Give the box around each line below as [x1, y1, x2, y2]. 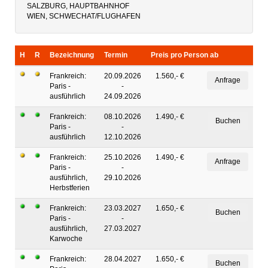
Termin [104, 51, 127, 59]
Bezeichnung [50, 51, 94, 59]
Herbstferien [50, 184, 90, 192]
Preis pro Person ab [151, 51, 218, 59]
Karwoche [50, 234, 83, 243]
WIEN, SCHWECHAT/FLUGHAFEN [27, 12, 141, 20]
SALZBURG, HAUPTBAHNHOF [27, 2, 129, 10]
